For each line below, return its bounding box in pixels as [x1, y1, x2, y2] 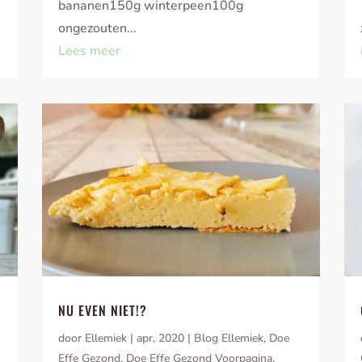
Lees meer [58, 42, 121, 61]
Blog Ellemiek [194, 330, 264, 347]
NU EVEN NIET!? [58, 301, 148, 321]
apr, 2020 [137, 330, 185, 347]
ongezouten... [58, 19, 137, 38]
